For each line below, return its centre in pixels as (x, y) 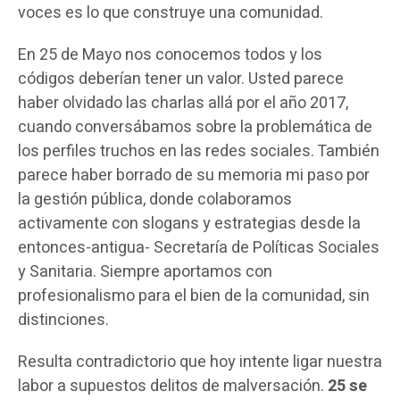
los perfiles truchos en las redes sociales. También (199, 152)
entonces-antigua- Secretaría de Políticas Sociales (199, 248)
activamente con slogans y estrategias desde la (189, 224)
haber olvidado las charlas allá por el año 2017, (183, 104)
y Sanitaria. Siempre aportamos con (145, 272)
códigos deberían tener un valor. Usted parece (181, 79)
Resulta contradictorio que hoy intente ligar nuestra (200, 362)
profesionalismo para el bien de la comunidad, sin (194, 296)
